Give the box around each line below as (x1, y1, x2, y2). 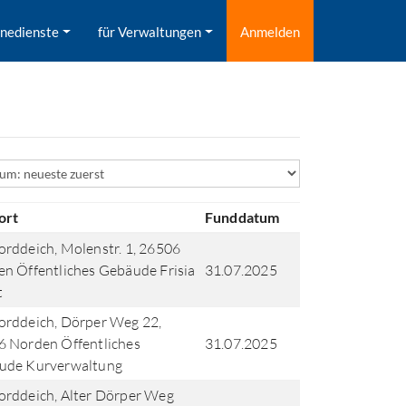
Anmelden (240, 24, 300, 40)
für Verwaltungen (98, 24, 202, 40)
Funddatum (204, 208, 280, 226)
